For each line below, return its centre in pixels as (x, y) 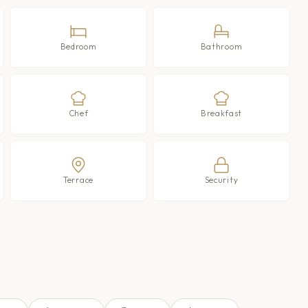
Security (221, 179)
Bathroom (221, 46)
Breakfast (221, 113)
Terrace (78, 179)
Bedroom (78, 46)
